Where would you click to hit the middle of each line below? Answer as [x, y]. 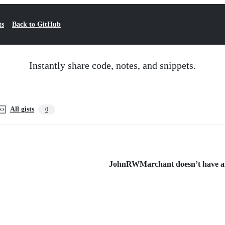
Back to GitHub [36, 24]
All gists [22, 109]
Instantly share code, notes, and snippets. [113, 65]
